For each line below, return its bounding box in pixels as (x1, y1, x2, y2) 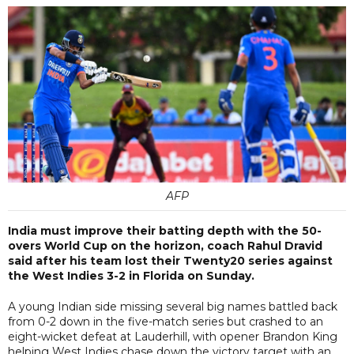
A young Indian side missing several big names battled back (8, 299, 337, 314)
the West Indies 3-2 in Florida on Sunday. (8, 268, 254, 283)
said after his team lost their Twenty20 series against (8, 253, 333, 268)
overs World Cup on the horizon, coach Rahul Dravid (8, 238, 322, 253)
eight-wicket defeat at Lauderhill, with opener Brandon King (8, 329, 337, 344)
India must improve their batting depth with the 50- (8, 223, 322, 238)
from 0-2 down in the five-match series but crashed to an (8, 314, 323, 329)
